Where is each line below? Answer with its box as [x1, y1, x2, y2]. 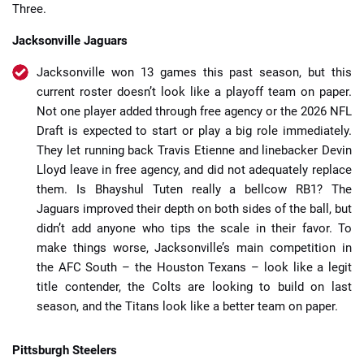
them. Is [37, 182, 95, 197]
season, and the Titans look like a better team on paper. [37, 299, 338, 314]
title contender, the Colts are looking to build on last [37, 279, 352, 295]
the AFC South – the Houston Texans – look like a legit [37, 260, 352, 275]
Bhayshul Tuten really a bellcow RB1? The [94, 182, 352, 197]
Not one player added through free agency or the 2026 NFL [37, 104, 352, 119]
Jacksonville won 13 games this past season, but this [37, 65, 352, 80]
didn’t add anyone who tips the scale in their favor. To [37, 221, 352, 236]
